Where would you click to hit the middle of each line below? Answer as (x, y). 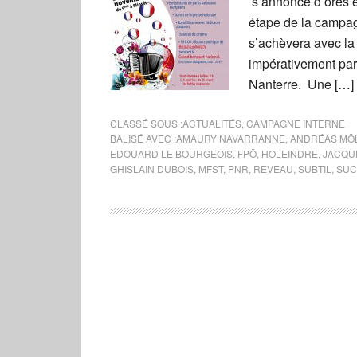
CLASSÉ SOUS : (146, 123)
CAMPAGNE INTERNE (296, 123)
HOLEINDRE (290, 153)
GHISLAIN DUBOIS (152, 169)
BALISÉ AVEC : (143, 138)
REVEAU (273, 169)
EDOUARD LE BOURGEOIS (171, 153)
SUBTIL (315, 169)
